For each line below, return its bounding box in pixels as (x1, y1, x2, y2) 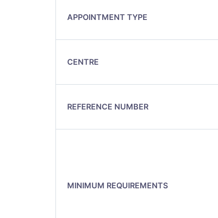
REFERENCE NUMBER (63, 101, 148, 111)
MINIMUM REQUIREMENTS (63, 180, 168, 190)
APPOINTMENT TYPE (63, 12, 147, 22)
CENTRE (63, 56, 99, 67)
